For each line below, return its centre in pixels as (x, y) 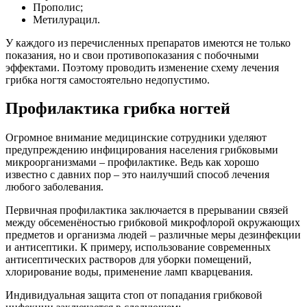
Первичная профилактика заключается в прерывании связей (147, 210)
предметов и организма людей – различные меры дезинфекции (153, 235)
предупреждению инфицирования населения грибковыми (142, 150)
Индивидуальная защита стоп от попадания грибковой (134, 295)
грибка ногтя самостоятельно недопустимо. (108, 79)
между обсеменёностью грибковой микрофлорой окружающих (153, 223)
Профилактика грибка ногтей (118, 109)
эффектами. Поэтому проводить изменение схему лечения (142, 67)
